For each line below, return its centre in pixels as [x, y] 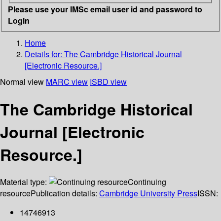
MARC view [67, 81]
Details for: [44, 54]
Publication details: [65, 193]
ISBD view [108, 81]
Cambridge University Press [148, 193]
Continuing [147, 182]
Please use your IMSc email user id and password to [105, 9]
